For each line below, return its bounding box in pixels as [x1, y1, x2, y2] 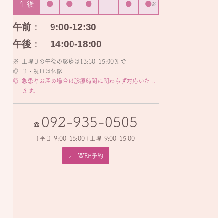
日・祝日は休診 [21, 68, 63, 74]
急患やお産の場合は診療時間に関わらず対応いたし [21, 77, 156, 84]
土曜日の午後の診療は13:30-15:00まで [21, 58, 126, 64]
